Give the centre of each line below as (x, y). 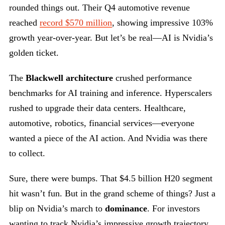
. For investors (174, 209)
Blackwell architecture (69, 78)
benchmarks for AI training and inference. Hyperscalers (110, 93)
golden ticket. (34, 53)
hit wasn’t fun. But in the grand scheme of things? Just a (112, 194)
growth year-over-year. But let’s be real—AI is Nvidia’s (111, 38)
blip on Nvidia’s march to (57, 209)
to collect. (27, 153)
